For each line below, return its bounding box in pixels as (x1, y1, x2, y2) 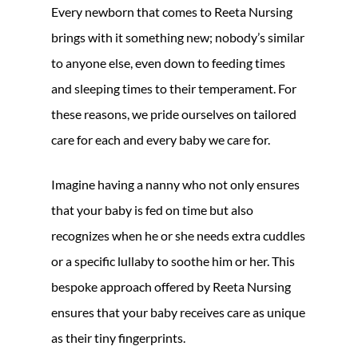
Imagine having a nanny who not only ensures (51, 176, 300, 192)
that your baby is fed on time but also (51, 201, 253, 217)
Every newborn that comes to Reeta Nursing (51, 3, 292, 19)
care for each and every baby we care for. (51, 131, 270, 147)
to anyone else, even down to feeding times (51, 54, 285, 70)
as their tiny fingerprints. (51, 329, 185, 345)
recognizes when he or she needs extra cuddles (51, 227, 305, 243)
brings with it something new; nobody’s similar (51, 29, 304, 45)
